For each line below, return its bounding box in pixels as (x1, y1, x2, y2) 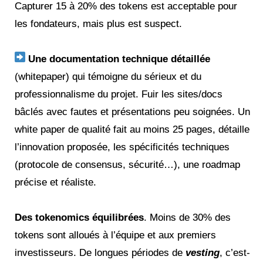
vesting (186, 247, 220, 259)
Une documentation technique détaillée (25, 53, 210, 65)
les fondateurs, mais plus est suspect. (15, 18, 182, 30)
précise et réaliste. (15, 177, 96, 188)
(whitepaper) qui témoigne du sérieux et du (15, 71, 201, 83)
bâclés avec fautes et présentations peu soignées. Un (15, 106, 250, 118)
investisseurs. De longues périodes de (15, 247, 186, 259)
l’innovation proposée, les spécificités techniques (15, 141, 230, 153)
